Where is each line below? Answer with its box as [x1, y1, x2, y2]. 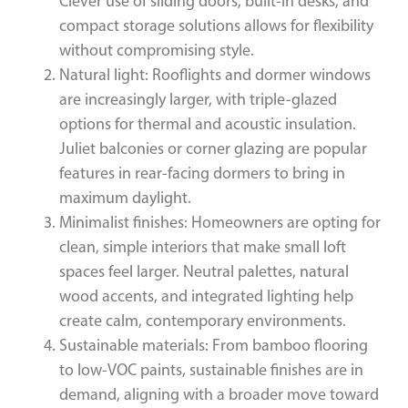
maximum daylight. [59, 187, 191, 208]
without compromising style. [59, 39, 254, 60]
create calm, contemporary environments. [59, 310, 346, 331]
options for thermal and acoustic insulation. [59, 113, 356, 134]
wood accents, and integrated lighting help [59, 285, 353, 306]
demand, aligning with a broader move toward [59, 383, 379, 404]
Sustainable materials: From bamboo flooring [59, 334, 368, 355]
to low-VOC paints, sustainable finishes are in [59, 359, 363, 380]
